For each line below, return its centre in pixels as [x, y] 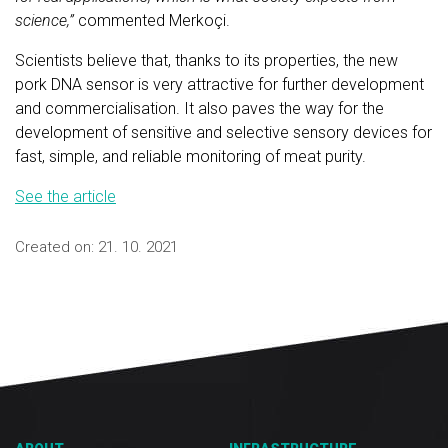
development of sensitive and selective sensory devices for [223, 132]
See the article [65, 196]
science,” [46, 20]
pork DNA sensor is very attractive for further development [219, 84]
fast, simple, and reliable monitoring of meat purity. [190, 156]
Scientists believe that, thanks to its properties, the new [206, 60]
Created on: [56, 246]
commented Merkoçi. [154, 20]
